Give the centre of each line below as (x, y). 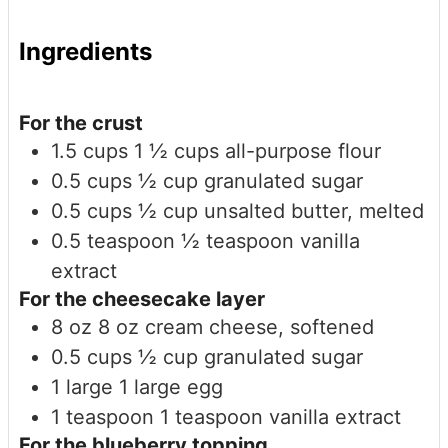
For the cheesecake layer (142, 298)
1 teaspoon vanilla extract (280, 416)
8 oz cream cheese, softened (236, 326)
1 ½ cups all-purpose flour (257, 150)
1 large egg (171, 386)
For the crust (81, 122)
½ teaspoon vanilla (270, 240)
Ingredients (85, 51)
